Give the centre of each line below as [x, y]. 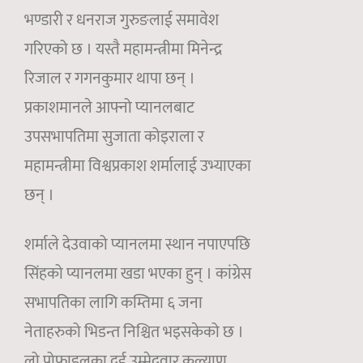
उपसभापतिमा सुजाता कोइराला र [114, 137]
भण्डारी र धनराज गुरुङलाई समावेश [122, 21]
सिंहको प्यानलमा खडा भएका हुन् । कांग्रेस [138, 274]
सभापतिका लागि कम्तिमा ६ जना [113, 303]
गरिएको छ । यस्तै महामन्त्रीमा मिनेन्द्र [123, 50]
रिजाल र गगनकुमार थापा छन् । [110, 79]
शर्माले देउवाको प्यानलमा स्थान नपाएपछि [137, 245]
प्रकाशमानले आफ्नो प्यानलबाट [109, 108]
